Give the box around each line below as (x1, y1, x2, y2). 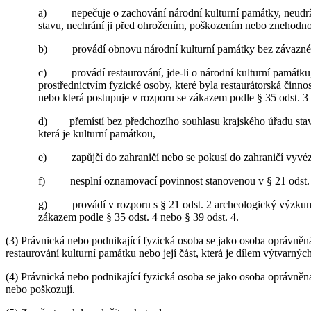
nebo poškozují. (6, 283, 75, 295)
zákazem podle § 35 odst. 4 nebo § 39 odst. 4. (38, 210, 239, 223)
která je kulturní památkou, (38, 127, 156, 140)
